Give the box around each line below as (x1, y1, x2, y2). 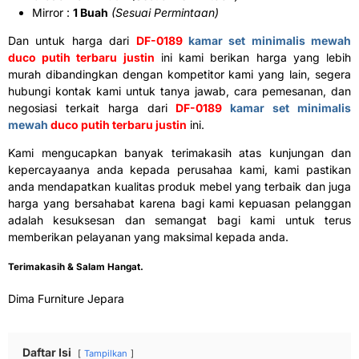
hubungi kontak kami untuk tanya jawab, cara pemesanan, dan (8, 83, 351, 98)
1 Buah (73, 5, 108, 19)
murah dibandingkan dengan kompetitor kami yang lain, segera (8, 67, 351, 81)
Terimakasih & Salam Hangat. (8, 261, 143, 273)
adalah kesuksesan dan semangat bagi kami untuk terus (8, 212, 351, 227)
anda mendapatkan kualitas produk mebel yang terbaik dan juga (8, 179, 351, 193)
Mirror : (32, 5, 73, 19)
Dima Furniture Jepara (8, 291, 124, 305)
